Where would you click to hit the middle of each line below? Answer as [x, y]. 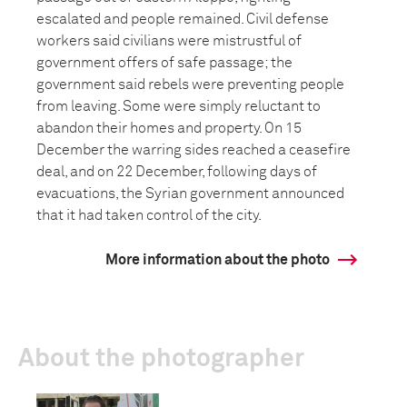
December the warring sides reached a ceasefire [194, 150]
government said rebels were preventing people [190, 84]
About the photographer [161, 359]
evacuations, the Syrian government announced [190, 194]
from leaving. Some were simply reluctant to [179, 106]
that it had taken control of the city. [149, 215]
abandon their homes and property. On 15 [169, 128]
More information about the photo [218, 260]
